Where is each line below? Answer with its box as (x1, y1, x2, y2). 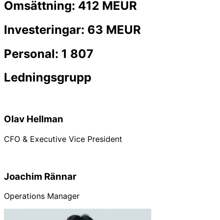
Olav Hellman (4, 113, 63, 125)
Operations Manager (4, 191, 80, 201)
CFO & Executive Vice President (4, 134, 122, 144)
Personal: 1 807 (4, 46, 93, 61)
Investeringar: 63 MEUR (4, 22, 141, 37)
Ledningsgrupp (4, 70, 91, 85)
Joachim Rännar (4, 170, 77, 182)
